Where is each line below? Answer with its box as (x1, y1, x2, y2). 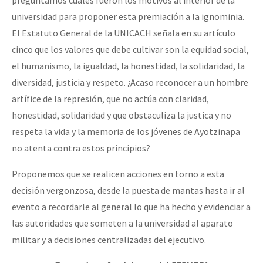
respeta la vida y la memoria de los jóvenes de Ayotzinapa (12, 125, 240, 137)
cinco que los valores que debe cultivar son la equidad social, (12, 43, 249, 55)
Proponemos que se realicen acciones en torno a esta (12, 167, 224, 180)
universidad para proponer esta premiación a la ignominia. (12, 10, 244, 22)
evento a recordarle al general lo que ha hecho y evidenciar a (12, 200, 251, 213)
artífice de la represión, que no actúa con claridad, (12, 92, 209, 104)
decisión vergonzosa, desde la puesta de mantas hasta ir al (12, 184, 245, 196)
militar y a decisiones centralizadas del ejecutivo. (12, 233, 206, 245)
